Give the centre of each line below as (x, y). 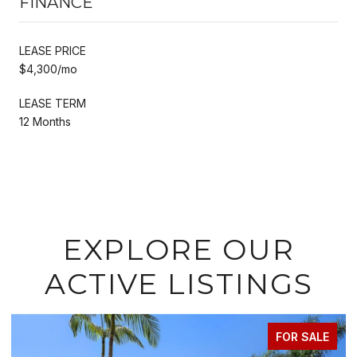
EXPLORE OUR (178, 249)
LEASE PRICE (53, 50)
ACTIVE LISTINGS (178, 283)
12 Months (45, 121)
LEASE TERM (53, 103)
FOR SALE (251, 336)
